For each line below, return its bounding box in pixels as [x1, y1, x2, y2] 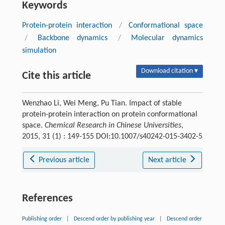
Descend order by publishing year [73, 216, 155, 222]
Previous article [39, 156, 90, 165]
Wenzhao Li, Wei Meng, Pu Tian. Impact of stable [22, 99, 182, 108]
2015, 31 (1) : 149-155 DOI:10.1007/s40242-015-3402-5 [22, 133, 202, 141]
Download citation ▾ [141, 67, 198, 75]
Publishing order [22, 216, 62, 222]
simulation [22, 47, 56, 55]
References [22, 193, 73, 205]
